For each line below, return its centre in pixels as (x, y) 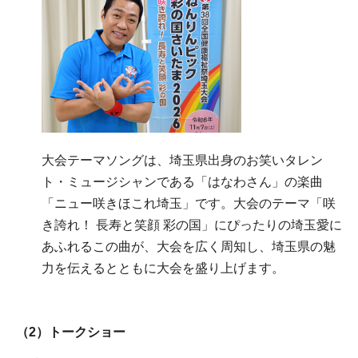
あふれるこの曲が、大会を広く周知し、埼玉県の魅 (189, 247)
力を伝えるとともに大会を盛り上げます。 (163, 268)
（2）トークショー (71, 332)
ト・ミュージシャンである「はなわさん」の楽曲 (182, 182)
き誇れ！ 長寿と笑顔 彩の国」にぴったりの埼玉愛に (192, 225)
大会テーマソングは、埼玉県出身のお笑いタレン (182, 161)
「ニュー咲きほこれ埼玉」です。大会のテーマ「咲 (189, 204)
